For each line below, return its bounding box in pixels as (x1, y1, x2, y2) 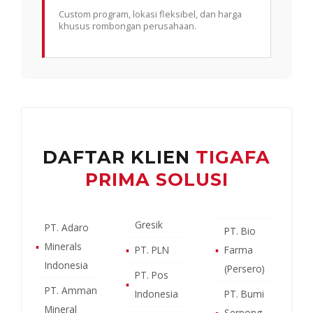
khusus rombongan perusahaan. (59, 19, 196, 32)
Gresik (134, 217, 163, 231)
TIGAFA (196, 145, 270, 168)
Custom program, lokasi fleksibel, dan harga (59, 7, 242, 20)
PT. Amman (45, 283, 97, 297)
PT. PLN (134, 242, 169, 256)
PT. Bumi (224, 286, 265, 300)
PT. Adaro (45, 220, 89, 234)
